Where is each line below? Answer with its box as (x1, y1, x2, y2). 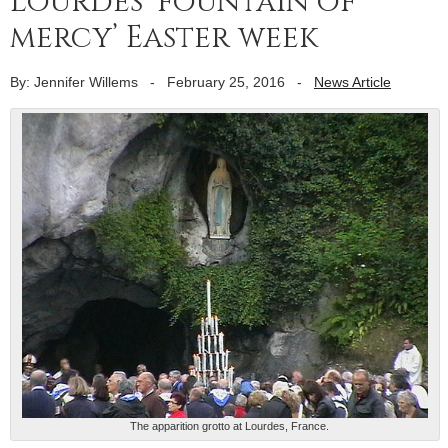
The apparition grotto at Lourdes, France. (129, 420, 329, 433)
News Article (314, 73, 391, 90)
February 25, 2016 (167, 73, 285, 90)
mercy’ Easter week (10, 17, 318, 58)
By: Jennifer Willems (10, 73, 138, 90)
